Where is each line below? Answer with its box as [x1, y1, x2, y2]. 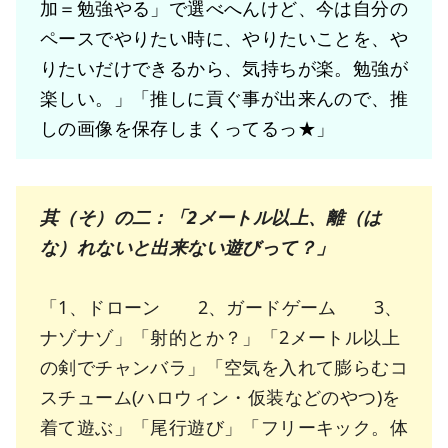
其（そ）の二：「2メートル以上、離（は [40, 205, 382, 230]
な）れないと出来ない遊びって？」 [40, 235, 335, 260]
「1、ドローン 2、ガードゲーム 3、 [40, 295, 403, 320]
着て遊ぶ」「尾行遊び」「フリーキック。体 [40, 415, 408, 440]
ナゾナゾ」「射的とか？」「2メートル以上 [40, 325, 400, 350]
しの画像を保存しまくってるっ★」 [40, 116, 335, 141]
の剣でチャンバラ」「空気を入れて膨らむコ [40, 355, 408, 380]
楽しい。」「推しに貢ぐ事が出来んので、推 [40, 86, 408, 111]
